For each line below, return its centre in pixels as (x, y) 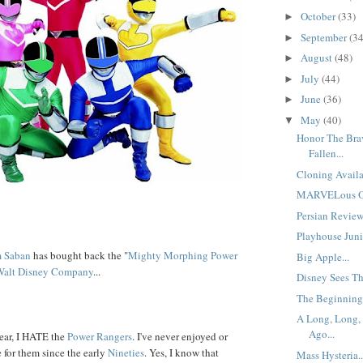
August (317, 58)
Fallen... (327, 154)
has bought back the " (79, 255)
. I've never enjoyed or (180, 336)
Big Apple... (323, 256)
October (319, 17)
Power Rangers (100, 336)
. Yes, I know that (181, 352)
